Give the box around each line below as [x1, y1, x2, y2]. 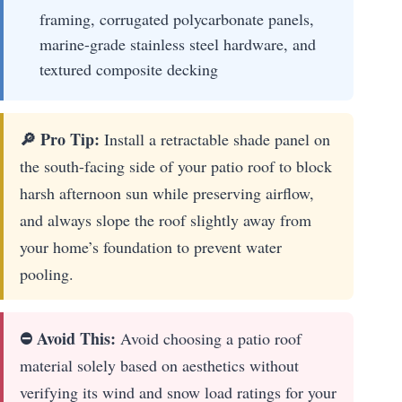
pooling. [20, 262, 74, 284]
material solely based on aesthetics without [20, 354, 299, 376]
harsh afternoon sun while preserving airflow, [20, 181, 314, 204]
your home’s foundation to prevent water [20, 235, 282, 258]
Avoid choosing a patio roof [116, 327, 301, 349]
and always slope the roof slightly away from [20, 208, 311, 231]
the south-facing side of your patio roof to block [20, 154, 332, 177]
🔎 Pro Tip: [20, 127, 100, 151]
